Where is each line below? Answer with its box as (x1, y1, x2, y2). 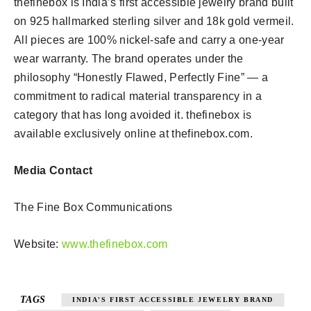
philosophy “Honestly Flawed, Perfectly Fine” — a (14, 72, 269, 84)
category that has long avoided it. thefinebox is (14, 109, 252, 121)
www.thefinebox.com (61, 238, 168, 251)
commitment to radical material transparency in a (14, 90, 262, 103)
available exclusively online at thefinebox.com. (14, 128, 253, 140)
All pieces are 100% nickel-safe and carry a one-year (14, 34, 285, 47)
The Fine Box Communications (14, 201, 173, 214)
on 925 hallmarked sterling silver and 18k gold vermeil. (14, 15, 294, 28)
